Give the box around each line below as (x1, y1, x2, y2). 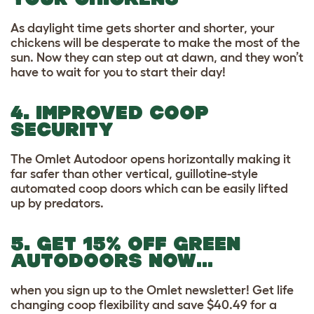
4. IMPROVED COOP (11, 101, 209, 123)
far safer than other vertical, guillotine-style (11, 166, 258, 181)
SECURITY (11, 118, 114, 140)
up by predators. (11, 196, 104, 210)
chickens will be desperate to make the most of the (11, 35, 300, 50)
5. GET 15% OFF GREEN (11, 232, 240, 254)
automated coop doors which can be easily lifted (11, 181, 288, 196)
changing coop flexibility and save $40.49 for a (11, 297, 277, 312)
